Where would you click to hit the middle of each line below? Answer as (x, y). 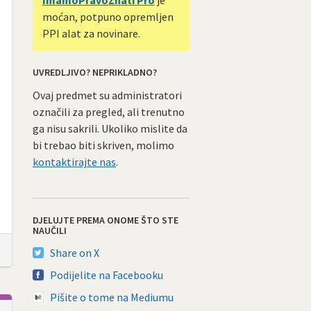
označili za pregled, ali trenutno (109, 111)
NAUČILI (50, 230)
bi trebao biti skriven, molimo (103, 145)
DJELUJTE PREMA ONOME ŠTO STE (106, 220)
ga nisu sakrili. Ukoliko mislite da (110, 128)
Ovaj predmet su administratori (107, 95)
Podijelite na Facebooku (107, 275)
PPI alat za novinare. (91, 33)
